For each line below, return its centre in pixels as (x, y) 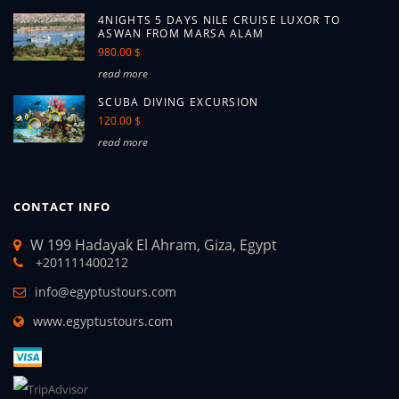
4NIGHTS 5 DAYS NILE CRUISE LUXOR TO (220, 20)
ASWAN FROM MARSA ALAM (181, 33)
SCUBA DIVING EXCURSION (179, 102)
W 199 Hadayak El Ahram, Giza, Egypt (154, 245)
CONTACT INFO (62, 207)
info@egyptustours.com (106, 292)
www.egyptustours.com (103, 321)
